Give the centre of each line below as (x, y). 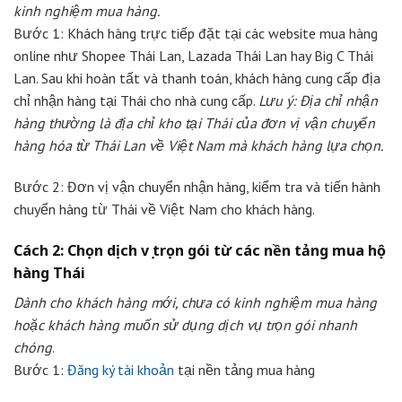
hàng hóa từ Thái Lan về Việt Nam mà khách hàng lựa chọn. (198, 146)
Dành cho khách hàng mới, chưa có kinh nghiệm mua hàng (195, 302)
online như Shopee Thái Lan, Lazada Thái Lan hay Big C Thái (193, 56)
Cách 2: (39, 250)
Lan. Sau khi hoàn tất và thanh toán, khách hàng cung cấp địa (197, 79)
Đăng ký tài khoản (121, 369)
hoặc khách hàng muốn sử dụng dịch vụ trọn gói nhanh (185, 324)
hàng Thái (49, 272)
